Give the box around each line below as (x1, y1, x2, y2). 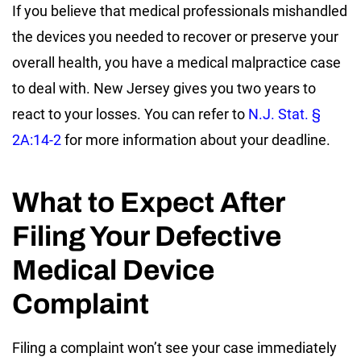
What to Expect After (12, 186, 284, 218)
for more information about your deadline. (61, 131, 330, 148)
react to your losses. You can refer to (12, 105, 248, 122)
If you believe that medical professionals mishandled (12, 2, 347, 19)
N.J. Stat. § (248, 105, 321, 122)
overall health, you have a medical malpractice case (12, 53, 341, 71)
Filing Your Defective (12, 220, 281, 251)
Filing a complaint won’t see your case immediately (12, 338, 337, 356)
